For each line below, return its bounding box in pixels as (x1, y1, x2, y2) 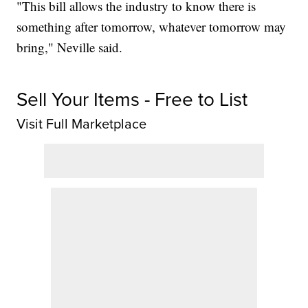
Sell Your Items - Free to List (16, 85, 248, 114)
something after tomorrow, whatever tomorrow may (16, 18, 287, 36)
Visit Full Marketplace (16, 113, 147, 135)
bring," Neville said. (16, 38, 123, 56)
